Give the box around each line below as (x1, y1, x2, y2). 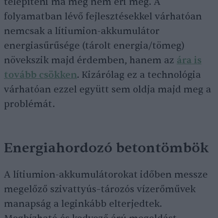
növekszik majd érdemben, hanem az (4, 54, 177, 66)
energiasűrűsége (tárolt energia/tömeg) (4, 40, 184, 52)
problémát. (4, 98, 55, 110)
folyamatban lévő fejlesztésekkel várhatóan (4, 11, 202, 22)
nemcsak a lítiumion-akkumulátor (4, 25, 160, 37)
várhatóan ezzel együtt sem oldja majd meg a (4, 84, 211, 95)
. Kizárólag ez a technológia (77, 69, 201, 81)
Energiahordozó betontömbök (4, 139, 209, 157)
